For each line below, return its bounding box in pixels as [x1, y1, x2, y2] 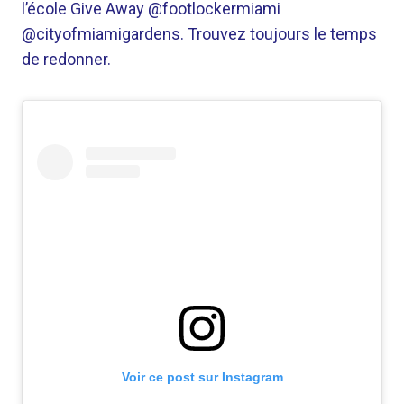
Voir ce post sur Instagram [121, 370, 283, 385]
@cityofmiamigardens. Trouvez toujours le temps [22, 24, 377, 43]
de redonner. [22, 50, 111, 69]
